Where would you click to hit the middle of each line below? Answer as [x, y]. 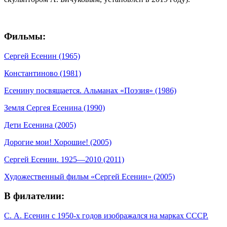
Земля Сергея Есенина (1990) [54, 107]
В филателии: [34, 196]
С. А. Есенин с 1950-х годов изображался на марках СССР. [106, 216]
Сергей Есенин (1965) [42, 56]
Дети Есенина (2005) [40, 125]
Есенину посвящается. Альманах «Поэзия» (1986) [90, 90]
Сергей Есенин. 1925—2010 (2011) [64, 159]
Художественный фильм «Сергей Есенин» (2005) [89, 176]
